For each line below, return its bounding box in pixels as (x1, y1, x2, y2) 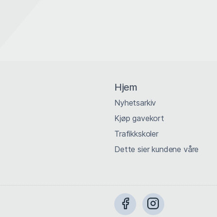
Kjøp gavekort (114, 113, 164, 123)
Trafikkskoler (114, 129, 158, 139)
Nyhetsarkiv (114, 98, 156, 108)
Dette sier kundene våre (114, 144, 199, 154)
